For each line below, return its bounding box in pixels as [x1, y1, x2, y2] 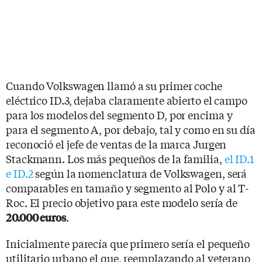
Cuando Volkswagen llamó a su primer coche [6, 77, 222, 93]
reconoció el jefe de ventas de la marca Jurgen [6, 136, 227, 151]
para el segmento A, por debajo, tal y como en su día [6, 121, 256, 137]
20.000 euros [6, 209, 66, 225]
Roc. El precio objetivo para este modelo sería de [6, 194, 238, 210]
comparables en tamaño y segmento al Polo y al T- [6, 180, 249, 195]
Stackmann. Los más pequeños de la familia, [6, 150, 225, 166]
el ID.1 [224, 150, 255, 166]
